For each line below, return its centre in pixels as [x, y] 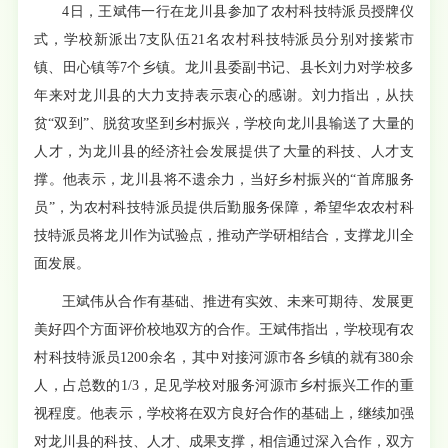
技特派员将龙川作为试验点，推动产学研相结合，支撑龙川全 [224, 235]
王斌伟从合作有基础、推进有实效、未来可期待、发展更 [238, 301]
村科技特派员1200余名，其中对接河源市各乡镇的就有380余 [224, 357]
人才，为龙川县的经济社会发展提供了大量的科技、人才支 [224, 151]
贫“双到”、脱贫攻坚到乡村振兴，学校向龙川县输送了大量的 [224, 123]
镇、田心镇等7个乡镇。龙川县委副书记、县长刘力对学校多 [224, 67]
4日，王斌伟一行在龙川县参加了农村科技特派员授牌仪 [238, 11]
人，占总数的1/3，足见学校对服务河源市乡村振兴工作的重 [224, 385]
